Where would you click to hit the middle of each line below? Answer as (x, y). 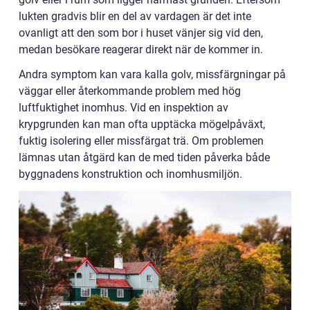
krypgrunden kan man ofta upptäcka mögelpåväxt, (142, 125)
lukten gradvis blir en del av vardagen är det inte (135, 17)
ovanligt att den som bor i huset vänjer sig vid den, (141, 33)
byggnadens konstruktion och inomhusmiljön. (130, 174)
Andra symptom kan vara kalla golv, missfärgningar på (152, 75)
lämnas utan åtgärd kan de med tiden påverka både (144, 158)
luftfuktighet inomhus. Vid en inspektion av (124, 108)
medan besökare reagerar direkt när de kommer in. (141, 50)
